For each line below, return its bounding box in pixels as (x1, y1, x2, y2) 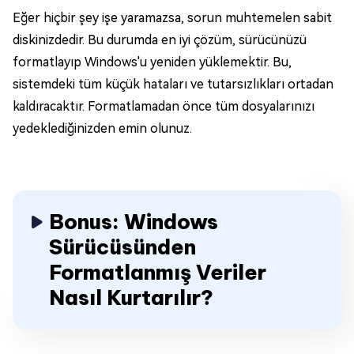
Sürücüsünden (49, 234, 196, 261)
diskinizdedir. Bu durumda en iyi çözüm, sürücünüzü (13, 32, 307, 48)
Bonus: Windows (49, 209, 218, 235)
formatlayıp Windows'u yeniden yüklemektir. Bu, (13, 55, 292, 70)
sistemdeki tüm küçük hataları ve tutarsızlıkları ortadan (13, 77, 333, 92)
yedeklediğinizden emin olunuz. (13, 121, 192, 137)
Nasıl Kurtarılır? (49, 284, 213, 311)
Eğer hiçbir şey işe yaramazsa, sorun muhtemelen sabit (13, 10, 332, 26)
